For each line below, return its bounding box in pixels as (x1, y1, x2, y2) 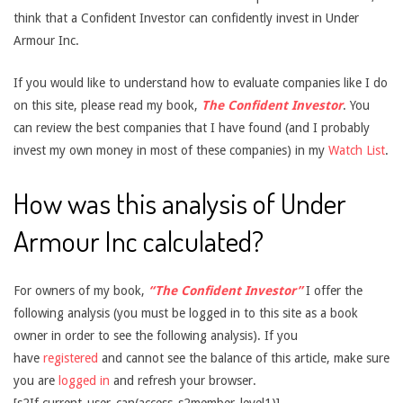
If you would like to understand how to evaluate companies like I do (13, 76, 388, 90)
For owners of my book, (13, 283, 148, 298)
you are (13, 373, 55, 388)
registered (43, 351, 102, 365)
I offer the (302, 283, 363, 298)
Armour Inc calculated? (13, 222, 264, 259)
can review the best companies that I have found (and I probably (13, 121, 370, 135)
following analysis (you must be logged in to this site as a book (13, 306, 358, 320)
